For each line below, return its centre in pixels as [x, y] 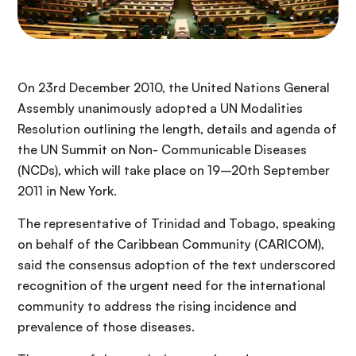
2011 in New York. [67, 190]
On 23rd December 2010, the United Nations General [174, 87]
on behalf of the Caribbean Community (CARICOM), [171, 244]
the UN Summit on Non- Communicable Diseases [162, 149]
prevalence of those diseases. [106, 326]
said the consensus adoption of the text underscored [176, 264]
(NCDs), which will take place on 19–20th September [174, 170]
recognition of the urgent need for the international [172, 285]
